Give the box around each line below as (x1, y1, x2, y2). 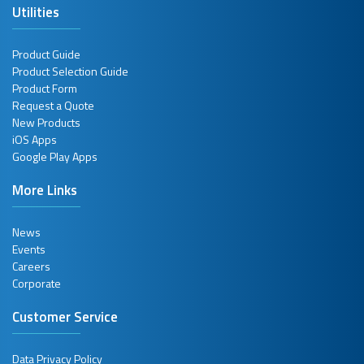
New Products (12, 113, 80, 131)
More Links (12, 179, 77, 201)
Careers (12, 257, 50, 275)
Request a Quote (12, 96, 94, 114)
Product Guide (12, 45, 80, 63)
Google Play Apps (12, 147, 97, 165)
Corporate (12, 274, 61, 292)
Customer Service (12, 305, 118, 327)
